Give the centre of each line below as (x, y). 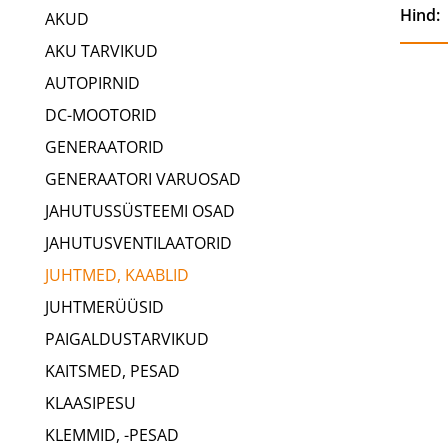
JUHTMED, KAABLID (117, 275)
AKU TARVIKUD (101, 51)
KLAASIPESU (90, 403)
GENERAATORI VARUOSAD (143, 179)
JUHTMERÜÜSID (104, 307)
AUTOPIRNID (92, 83)
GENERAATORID (104, 147)
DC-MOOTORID (101, 115)
